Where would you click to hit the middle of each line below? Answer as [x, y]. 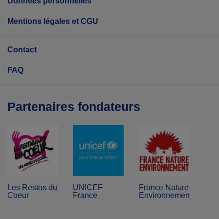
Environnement [165, 195]
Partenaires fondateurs [74, 107]
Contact [22, 50]
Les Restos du [32, 187]
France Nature [164, 187]
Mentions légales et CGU [53, 21]
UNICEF [88, 187]
